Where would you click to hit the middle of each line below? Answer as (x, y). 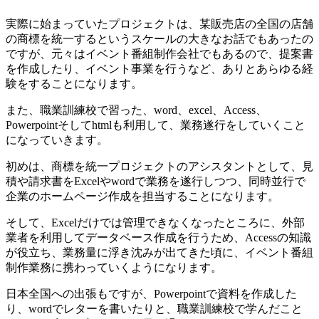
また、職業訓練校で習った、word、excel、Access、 (136, 110)
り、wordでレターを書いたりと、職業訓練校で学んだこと (154, 309)
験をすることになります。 (74, 84)
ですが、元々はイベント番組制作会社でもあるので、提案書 (159, 54)
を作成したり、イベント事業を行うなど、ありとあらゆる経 (159, 69)
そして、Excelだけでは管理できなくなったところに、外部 (155, 223)
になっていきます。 (57, 140)
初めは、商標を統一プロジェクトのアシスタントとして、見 (159, 167)
